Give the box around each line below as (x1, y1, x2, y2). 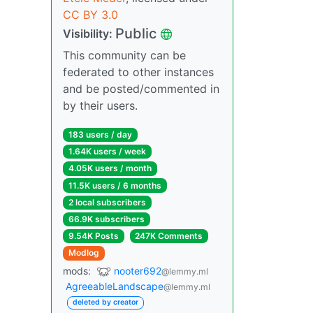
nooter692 (114, 264, 161, 277)
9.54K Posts (68, 231, 119, 242)
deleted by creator (72, 298, 138, 307)
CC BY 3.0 (63, 8, 118, 22)
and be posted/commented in (63, 82, 219, 96)
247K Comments (135, 231, 203, 242)
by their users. (63, 99, 138, 112)
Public (115, 25, 156, 42)
